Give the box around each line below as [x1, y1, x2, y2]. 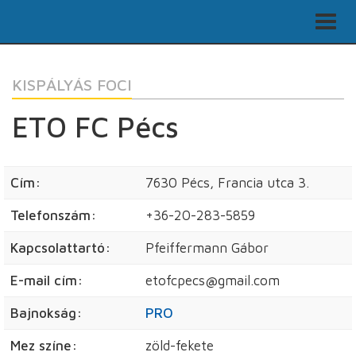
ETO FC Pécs [12, 110, 179, 144]
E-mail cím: [10, 273, 83, 288]
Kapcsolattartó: [10, 240, 110, 256]
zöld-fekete [145, 338, 214, 354]
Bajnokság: [10, 305, 82, 321]
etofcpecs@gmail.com [145, 273, 280, 288]
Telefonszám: [10, 207, 96, 223]
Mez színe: [10, 338, 77, 354]
